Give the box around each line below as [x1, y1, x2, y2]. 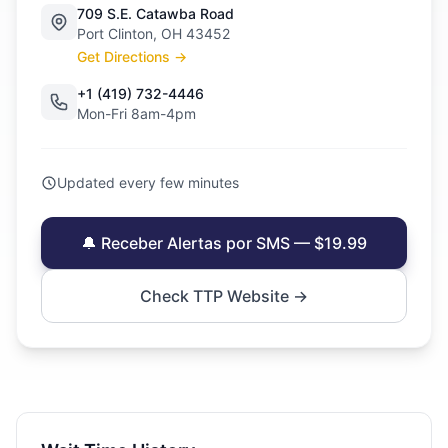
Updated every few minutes [57, 174, 239, 191]
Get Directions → [77, 48, 187, 65]
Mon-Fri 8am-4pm [77, 105, 196, 122]
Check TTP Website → [140, 286, 308, 306]
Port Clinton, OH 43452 [77, 25, 230, 42]
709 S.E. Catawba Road [77, 5, 234, 22]
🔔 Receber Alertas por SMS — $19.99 [81, 233, 367, 253]
